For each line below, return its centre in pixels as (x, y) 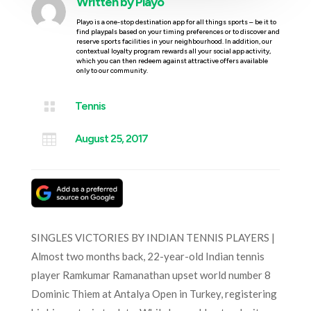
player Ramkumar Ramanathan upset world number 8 (151, 275)
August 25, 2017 (111, 138)
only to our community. (112, 70)
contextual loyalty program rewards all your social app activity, (173, 51)
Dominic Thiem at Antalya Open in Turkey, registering (154, 293)
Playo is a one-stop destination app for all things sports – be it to (176, 22)
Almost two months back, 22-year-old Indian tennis (148, 256)
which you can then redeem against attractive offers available (172, 60)
